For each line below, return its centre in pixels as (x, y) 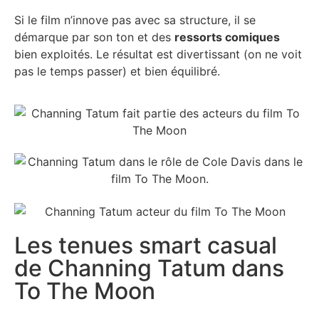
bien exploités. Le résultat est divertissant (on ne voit (158, 54)
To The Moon (85, 291)
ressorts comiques (227, 37)
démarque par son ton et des (94, 37)
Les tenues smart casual (146, 245)
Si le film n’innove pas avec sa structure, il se (135, 20)
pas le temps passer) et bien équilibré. (117, 72)
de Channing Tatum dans (149, 268)
